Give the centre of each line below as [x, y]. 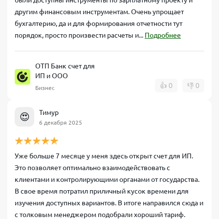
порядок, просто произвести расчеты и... [80, 35]
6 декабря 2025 [61, 122]
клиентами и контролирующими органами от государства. [107, 179]
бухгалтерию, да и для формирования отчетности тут [99, 23]
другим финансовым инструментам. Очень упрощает [99, 12]
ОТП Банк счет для [65, 66]
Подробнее [163, 35]
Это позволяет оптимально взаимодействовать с [92, 168]
